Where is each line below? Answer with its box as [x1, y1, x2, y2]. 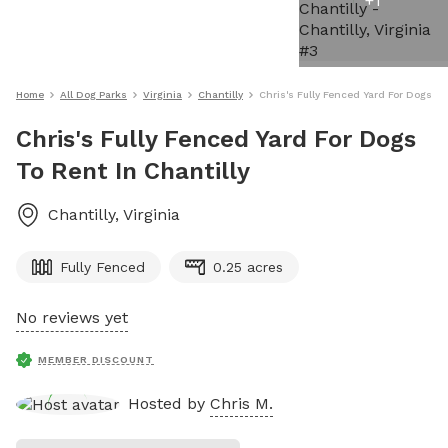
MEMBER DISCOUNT [38, 354, 154, 365]
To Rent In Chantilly [16, 157, 250, 185]
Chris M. [210, 393, 273, 413]
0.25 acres [213, 259, 283, 275]
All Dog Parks [60, 89, 127, 100]
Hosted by [128, 393, 210, 413]
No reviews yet [16, 308, 128, 327]
